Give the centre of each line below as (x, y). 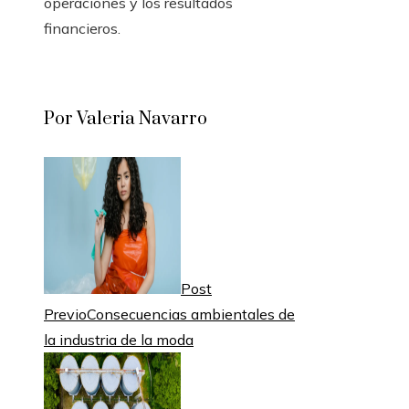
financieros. (82, 29)
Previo (65, 315)
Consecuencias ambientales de (191, 315)
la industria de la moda (119, 340)
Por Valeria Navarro (126, 120)
